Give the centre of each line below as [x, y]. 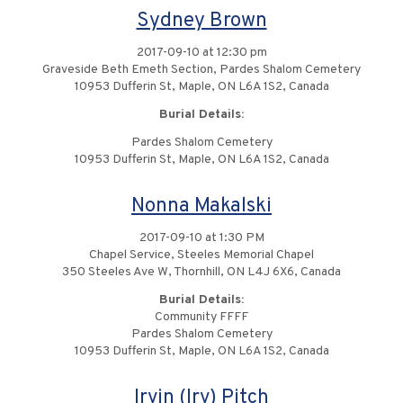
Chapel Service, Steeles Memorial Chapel [201, 255]
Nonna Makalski [201, 207]
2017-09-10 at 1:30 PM [201, 238]
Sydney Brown [201, 22]
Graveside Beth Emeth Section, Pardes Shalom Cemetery [201, 70]
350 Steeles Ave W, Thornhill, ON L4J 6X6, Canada [201, 273]
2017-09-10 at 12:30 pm [201, 53]
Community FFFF [201, 318]
